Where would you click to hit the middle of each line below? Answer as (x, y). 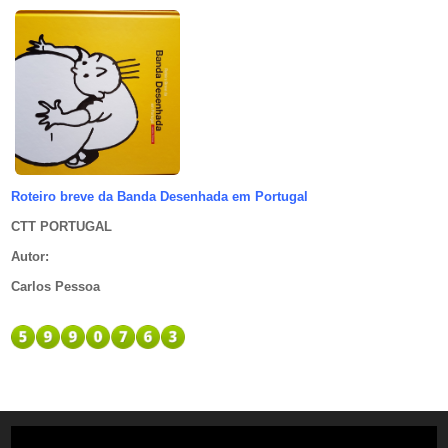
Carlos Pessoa (56, 287)
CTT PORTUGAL (62, 227)
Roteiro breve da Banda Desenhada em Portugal (160, 197)
